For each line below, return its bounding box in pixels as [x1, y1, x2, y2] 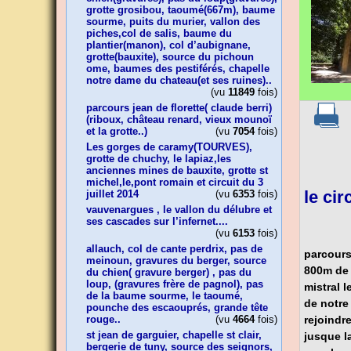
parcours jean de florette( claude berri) [86, 102, 272, 114]
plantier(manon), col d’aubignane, [86, 39, 251, 51]
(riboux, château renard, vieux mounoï [86, 114, 272, 125]
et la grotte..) [86, 125, 147, 137]
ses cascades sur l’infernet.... [86, 215, 228, 227]
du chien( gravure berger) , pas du [86, 266, 251, 278]
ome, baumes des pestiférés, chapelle [86, 63, 270, 74]
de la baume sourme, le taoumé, [86, 290, 243, 302]
